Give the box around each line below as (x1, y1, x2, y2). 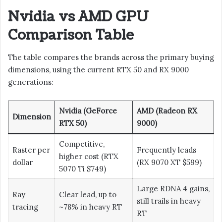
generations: (8, 77, 54, 87)
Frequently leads (136, 145, 196, 155)
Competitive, (58, 139, 105, 149)
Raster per (12, 145, 50, 155)
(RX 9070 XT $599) (136, 158, 202, 167)
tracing (12, 202, 38, 212)
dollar (12, 158, 33, 167)
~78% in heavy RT (58, 202, 122, 212)
